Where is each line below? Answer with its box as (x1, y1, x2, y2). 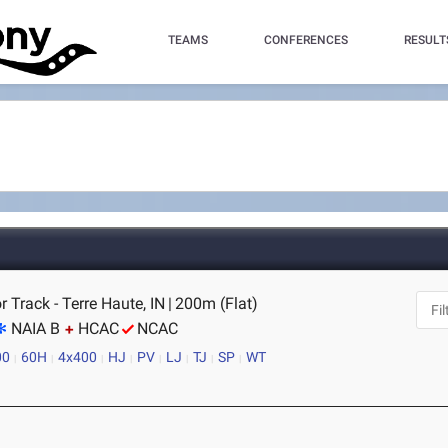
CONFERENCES (263, 33, 348, 47)
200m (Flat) (175, 294, 259, 313)
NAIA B (11, 319, 61, 338)
